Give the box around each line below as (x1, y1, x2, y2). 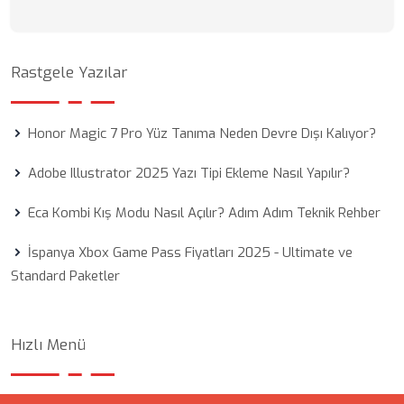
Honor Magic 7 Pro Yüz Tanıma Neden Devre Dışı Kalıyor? (28, 124, 376, 142)
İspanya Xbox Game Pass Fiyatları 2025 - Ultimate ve (28, 243, 353, 262)
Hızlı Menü (11, 335, 86, 355)
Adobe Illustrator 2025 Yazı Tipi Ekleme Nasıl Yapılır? (28, 164, 350, 182)
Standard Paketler (11, 267, 120, 285)
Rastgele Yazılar (11, 62, 127, 83)
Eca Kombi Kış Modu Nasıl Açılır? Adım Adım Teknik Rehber (28, 204, 381, 222)
